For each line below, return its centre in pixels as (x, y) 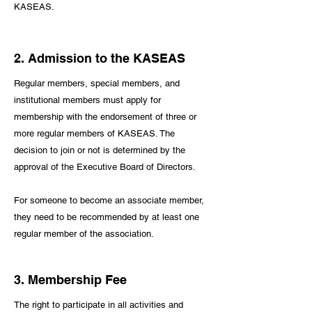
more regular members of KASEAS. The (94, 133)
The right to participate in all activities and (99, 305)
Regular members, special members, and (97, 83)
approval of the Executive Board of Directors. (105, 167)
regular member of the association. (84, 234)
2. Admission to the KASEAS (100, 58)
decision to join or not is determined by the (100, 150)
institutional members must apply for (87, 100)
